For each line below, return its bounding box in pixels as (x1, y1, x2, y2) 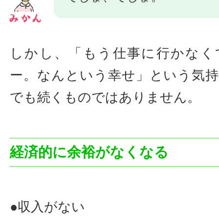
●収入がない (10, 199, 85, 215)
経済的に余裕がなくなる (10, 144, 169, 160)
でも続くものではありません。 (10, 90, 200, 105)
